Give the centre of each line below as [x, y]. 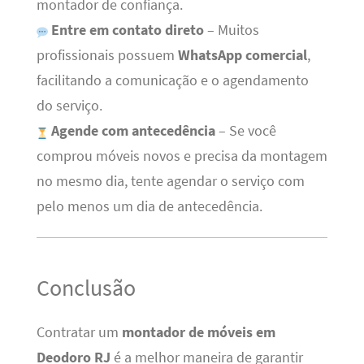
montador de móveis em [198, 332]
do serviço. [69, 105]
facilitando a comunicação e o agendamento [172, 80]
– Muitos [231, 30]
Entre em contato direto [127, 30]
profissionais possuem [107, 55]
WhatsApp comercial [242, 55]
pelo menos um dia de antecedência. [149, 206]
